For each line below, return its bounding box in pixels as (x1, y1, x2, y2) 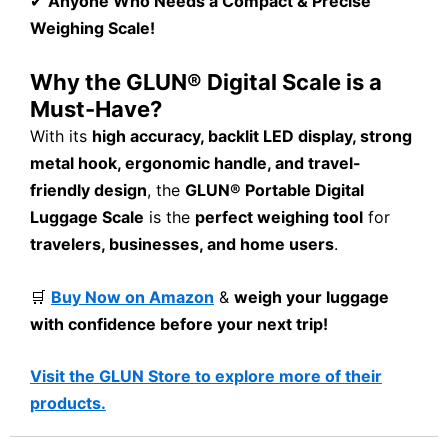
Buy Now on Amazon (51, 286, 214, 307)
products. (30, 393, 106, 414)
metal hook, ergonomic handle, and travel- (30, 153, 361, 174)
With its (30, 126, 92, 147)
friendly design (30, 180, 147, 201)
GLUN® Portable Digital (185, 180, 364, 201)
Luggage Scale (30, 207, 144, 228)
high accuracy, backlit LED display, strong (92, 126, 412, 147)
